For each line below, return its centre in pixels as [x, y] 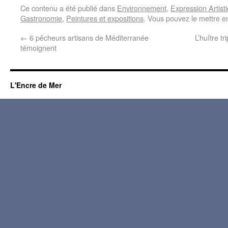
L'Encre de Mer [36, 85]
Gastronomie [41, 18]
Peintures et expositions [105, 18]
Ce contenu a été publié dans [69, 8]
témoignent [38, 48]
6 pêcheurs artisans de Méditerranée [88, 38]
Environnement [142, 8]
